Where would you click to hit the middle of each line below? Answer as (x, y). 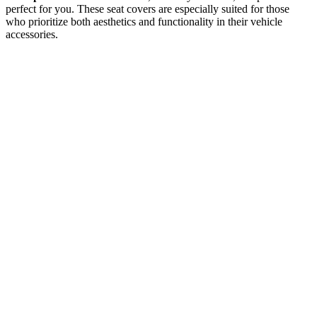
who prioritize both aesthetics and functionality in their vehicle (144, 21)
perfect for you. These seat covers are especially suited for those (148, 8)
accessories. (32, 34)
